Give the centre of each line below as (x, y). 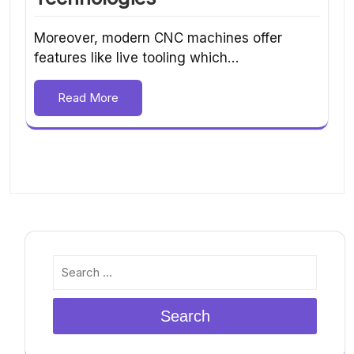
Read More (88, 98)
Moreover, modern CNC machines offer (158, 38)
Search (185, 316)
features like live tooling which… (136, 58)
